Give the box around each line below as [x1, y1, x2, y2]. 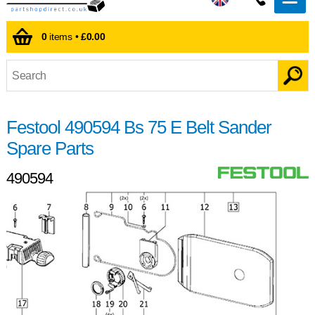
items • [46, 31, 81, 43]
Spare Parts [6, 138, 94, 158]
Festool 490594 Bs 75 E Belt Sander [6, 117, 271, 137]
